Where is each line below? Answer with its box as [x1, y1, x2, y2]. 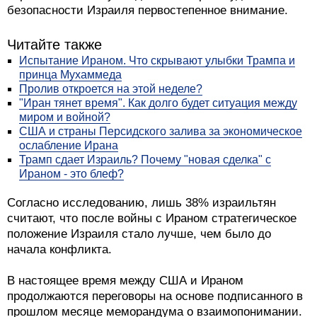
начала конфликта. [7, 243, 112, 257]
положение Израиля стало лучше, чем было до [7, 227, 271, 241]
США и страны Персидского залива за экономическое [19, 125, 302, 138]
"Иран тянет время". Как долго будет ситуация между [19, 97, 297, 110]
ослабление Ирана [19, 139, 118, 152]
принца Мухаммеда [19, 69, 122, 81]
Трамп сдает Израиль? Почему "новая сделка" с [19, 154, 271, 166]
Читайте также [7, 37, 102, 53]
